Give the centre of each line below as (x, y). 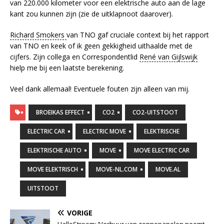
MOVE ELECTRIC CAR (162, 150)
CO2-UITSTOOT (155, 112)
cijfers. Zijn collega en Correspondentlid (75, 57)
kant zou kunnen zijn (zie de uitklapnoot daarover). (91, 14)
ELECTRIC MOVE (104, 131)
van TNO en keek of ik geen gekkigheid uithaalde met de (101, 46)
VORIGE (80, 213)
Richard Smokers (38, 35)
